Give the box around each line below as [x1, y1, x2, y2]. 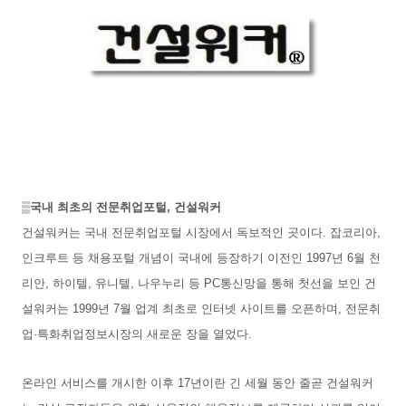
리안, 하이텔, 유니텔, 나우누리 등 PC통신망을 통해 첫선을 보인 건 [22, 275, 376, 290]
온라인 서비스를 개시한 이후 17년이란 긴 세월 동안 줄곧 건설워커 [22, 375, 373, 390]
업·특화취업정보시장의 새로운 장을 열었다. [22, 326, 256, 341]
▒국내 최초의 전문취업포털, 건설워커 [22, 199, 228, 214]
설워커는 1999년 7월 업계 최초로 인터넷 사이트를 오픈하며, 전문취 [22, 301, 381, 315]
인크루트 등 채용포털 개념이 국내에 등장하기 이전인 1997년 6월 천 [22, 250, 381, 265]
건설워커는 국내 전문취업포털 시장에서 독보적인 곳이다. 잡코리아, [22, 225, 381, 239]
